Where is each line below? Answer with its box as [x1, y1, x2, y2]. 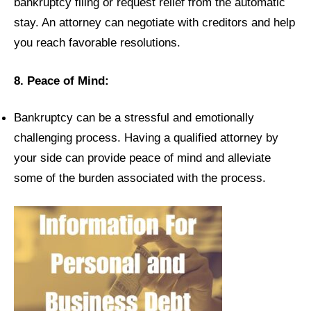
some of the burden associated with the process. [14, 170, 266, 185]
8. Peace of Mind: [14, 73, 109, 87]
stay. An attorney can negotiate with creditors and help [14, 15, 295, 29]
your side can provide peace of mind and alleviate [14, 150, 271, 165]
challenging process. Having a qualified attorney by [14, 130, 278, 144]
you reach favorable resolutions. [14, 35, 180, 49]
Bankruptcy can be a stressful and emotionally [14, 110, 254, 124]
